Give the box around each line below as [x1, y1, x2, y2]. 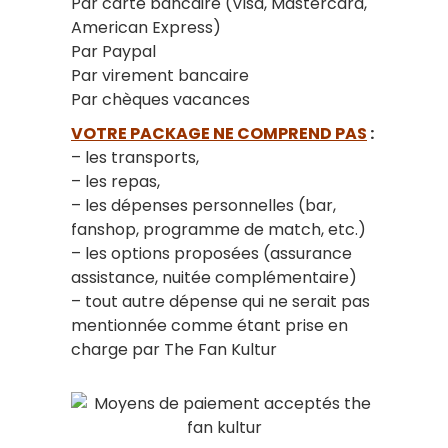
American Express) [71, 15, 221, 39]
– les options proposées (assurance [71, 241, 352, 265]
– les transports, [71, 145, 199, 169]
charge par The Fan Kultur [71, 337, 277, 361]
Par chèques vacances [71, 87, 250, 111]
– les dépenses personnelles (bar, [71, 193, 336, 217]
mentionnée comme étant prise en [71, 313, 348, 337]
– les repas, [71, 169, 160, 193]
